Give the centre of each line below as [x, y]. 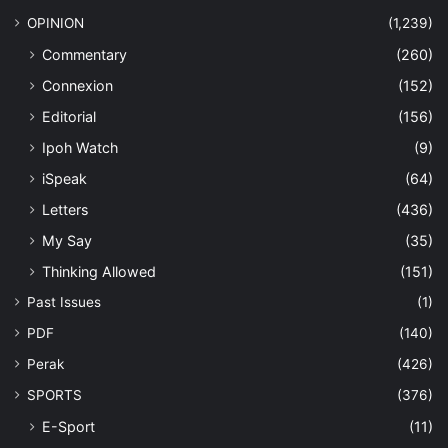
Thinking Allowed [99, 271]
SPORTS [54, 394]
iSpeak [64, 178]
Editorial [69, 116]
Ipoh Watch [80, 147]
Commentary [84, 54]
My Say [67, 240]
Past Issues [64, 301]
